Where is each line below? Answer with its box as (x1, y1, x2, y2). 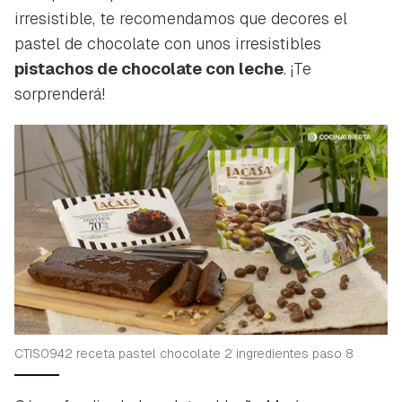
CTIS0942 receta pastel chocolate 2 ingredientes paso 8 (14, 345, 354, 363)
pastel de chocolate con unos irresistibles (14, 33, 321, 55)
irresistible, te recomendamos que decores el (14, 8, 347, 30)
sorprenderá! (14, 83, 105, 105)
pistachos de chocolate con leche (14, 58, 284, 80)
